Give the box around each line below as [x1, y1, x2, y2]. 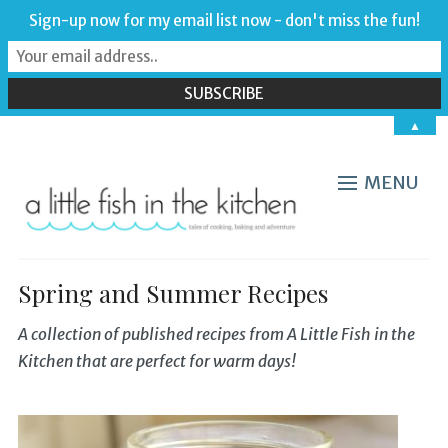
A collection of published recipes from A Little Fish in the [17, 323, 415, 344]
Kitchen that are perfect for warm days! [17, 350, 296, 371]
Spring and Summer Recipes [17, 276, 328, 309]
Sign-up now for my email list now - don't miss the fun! [28, 11, 420, 31]
